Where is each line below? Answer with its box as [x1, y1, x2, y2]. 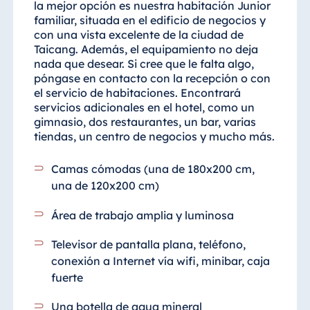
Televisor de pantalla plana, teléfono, [51, 237, 246, 251]
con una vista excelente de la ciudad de [33, 28, 244, 42]
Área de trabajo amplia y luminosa [51, 208, 235, 222]
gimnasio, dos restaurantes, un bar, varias [33, 115, 256, 129]
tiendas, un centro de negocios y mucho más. [33, 129, 275, 144]
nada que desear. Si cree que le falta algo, [33, 57, 254, 71]
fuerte [51, 270, 84, 284]
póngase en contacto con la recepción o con [33, 71, 271, 86]
